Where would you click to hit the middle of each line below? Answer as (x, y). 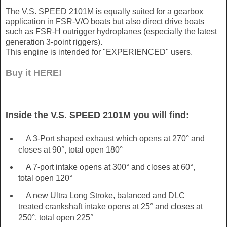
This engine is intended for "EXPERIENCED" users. (99, 52)
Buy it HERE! (34, 73)
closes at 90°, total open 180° (70, 150)
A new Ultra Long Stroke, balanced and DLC (101, 196)
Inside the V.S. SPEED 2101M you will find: (97, 115)
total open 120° (45, 178)
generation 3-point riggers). (54, 42)
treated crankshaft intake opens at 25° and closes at (110, 207)
